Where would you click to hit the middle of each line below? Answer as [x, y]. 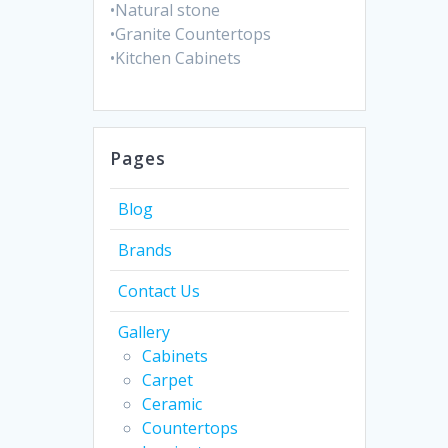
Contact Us [159, 291]
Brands [145, 250]
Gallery [144, 332]
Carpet [168, 380]
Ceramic [172, 404]
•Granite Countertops [191, 34]
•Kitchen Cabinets [176, 58]
